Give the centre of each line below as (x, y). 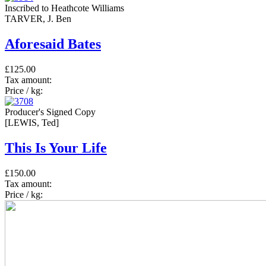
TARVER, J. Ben (38, 19)
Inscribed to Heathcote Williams (64, 8)
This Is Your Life (56, 148)
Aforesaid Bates (53, 44)
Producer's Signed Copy (50, 112)
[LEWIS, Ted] (32, 122)
